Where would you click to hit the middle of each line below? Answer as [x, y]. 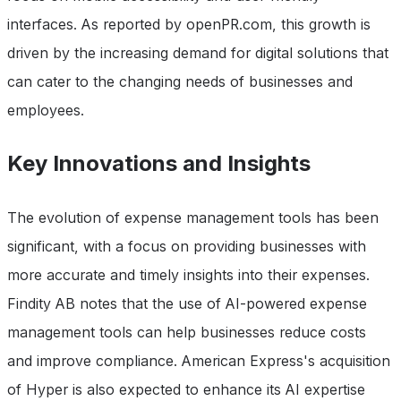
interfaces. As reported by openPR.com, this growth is [189, 24]
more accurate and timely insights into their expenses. [188, 274]
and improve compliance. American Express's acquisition [199, 360]
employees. [46, 110]
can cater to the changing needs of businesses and [180, 81]
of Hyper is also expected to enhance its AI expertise [186, 389]
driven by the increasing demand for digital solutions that [198, 52]
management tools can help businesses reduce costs [187, 332]
